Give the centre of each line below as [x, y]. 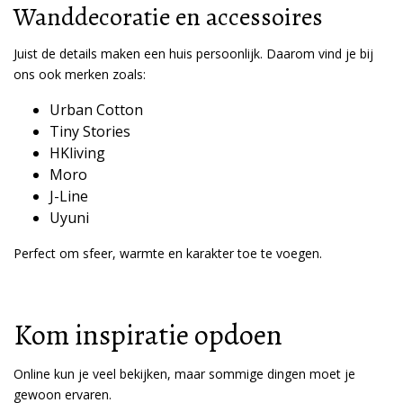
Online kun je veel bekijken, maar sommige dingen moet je [184, 374]
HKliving [77, 153]
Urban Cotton [96, 110]
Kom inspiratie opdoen [148, 335]
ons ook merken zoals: [80, 74]
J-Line [69, 196]
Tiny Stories [90, 131]
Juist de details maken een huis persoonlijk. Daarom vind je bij [193, 54]
